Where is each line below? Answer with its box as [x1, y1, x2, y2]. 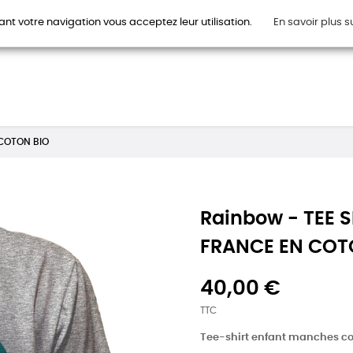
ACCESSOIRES [245, 26, 315, 36]
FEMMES [121, 26, 162, 36]
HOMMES [57, 26, 102, 36]
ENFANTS [180, 26, 227, 36]
